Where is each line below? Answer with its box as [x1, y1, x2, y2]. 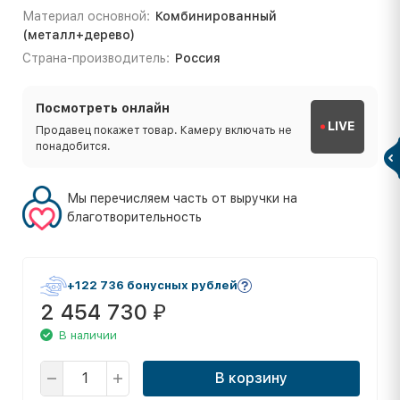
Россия [174, 50, 221, 65]
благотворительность [67, 209, 202, 224]
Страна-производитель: [22, 50, 170, 65]
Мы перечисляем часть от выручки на [67, 190, 297, 205]
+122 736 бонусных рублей [67, 279, 237, 293]
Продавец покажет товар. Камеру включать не [36, 123, 292, 137]
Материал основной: [22, 8, 150, 23]
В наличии [59, 328, 117, 342]
